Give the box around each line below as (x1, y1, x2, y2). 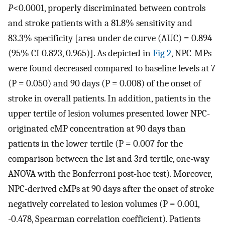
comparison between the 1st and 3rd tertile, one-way (8, 153, 209, 164)
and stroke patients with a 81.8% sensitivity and (8, 17, 192, 29)
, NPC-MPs (171, 47, 211, 59)
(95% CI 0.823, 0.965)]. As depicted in (8, 47, 153, 59)
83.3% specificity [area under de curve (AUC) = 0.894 (8, 32, 212, 44)
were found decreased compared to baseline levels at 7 (8, 62, 215, 74)
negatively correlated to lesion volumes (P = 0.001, (8, 198, 199, 209)
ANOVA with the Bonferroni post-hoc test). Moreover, (8, 168, 212, 179)
